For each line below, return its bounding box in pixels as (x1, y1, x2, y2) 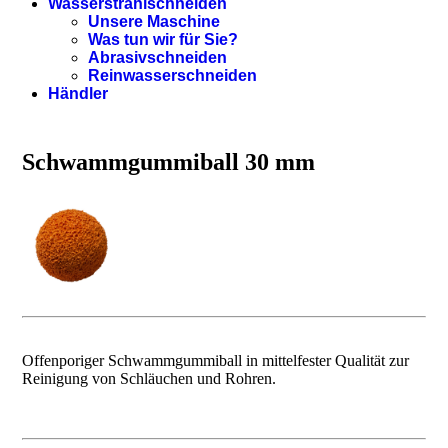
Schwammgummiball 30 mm (22, 148, 315, 175)
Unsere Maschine (88, 13, 220, 30)
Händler (48, 85, 108, 102)
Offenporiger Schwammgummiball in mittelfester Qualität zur (22, 351, 409, 369)
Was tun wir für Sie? (88, 31, 238, 48)
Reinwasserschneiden (88, 67, 257, 84)
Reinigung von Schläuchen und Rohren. (22, 369, 276, 387)
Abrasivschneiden (88, 49, 227, 66)
